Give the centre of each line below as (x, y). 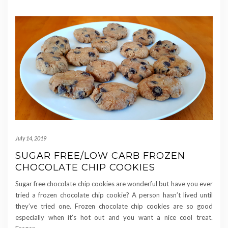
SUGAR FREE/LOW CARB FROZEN (100, 156)
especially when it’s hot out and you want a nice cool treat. (114, 218)
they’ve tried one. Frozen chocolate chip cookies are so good (114, 206)
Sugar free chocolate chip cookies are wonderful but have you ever (114, 184)
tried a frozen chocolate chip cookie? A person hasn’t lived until (114, 195)
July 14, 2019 (31, 138)
